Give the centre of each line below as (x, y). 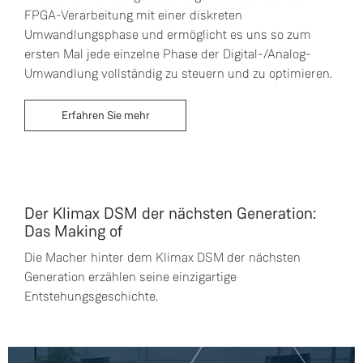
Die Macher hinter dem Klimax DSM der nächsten (162, 257)
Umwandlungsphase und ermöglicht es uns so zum (168, 34)
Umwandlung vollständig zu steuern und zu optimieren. (178, 73)
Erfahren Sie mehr (105, 115)
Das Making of (74, 231)
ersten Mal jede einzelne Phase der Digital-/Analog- (168, 53)
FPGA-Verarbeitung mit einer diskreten (133, 15)
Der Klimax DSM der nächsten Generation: (171, 213)
